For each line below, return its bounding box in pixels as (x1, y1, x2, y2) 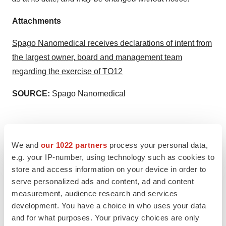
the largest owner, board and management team (12, 53, 182, 62)
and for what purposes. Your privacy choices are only (12, 213, 199, 222)
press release (74, 148, 123, 156)
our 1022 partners (40, 140, 107, 149)
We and (12, 140, 41, 149)
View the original (12, 148, 74, 156)
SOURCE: (12, 89, 50, 98)
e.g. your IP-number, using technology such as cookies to (12, 152, 214, 161)
